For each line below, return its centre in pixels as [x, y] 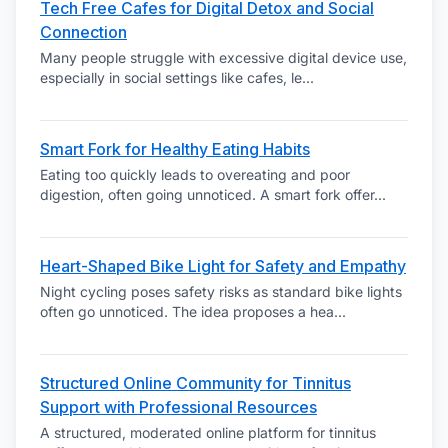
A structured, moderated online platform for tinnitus [208, 432]
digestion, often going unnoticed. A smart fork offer [207, 194]
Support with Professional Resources [178, 407]
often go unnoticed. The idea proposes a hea [187, 311]
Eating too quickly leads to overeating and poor [195, 174]
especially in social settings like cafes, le [171, 77]
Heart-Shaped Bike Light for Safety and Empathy [223, 266]
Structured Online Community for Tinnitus [195, 383]
